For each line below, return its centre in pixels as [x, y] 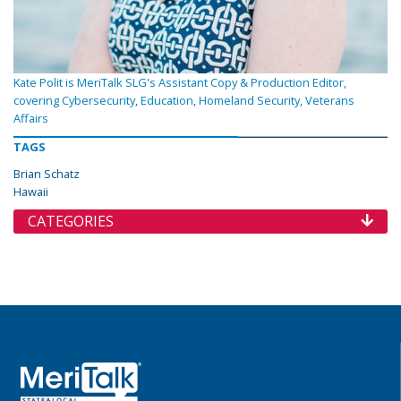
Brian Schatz [47, 174]
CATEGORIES [71, 222]
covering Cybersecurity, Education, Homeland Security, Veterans [184, 101]
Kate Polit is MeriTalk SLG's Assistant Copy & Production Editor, [180, 83]
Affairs [31, 119]
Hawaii [31, 192]
